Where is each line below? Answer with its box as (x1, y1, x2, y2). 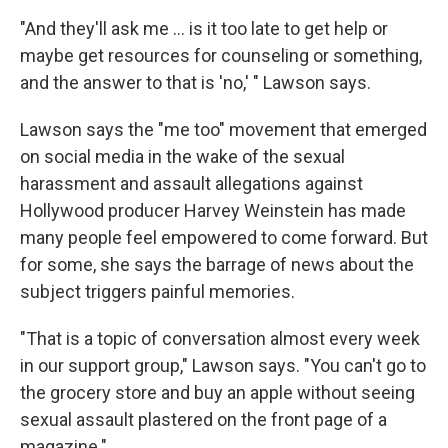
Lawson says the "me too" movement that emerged (20, 119, 427, 140)
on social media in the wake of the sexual (20, 146, 345, 167)
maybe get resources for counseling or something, (20, 45, 422, 66)
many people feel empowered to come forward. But (20, 227, 428, 248)
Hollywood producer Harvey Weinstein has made (20, 200, 406, 221)
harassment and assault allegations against (20, 173, 363, 194)
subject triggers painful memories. (20, 281, 295, 302)
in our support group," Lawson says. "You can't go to (20, 355, 426, 376)
